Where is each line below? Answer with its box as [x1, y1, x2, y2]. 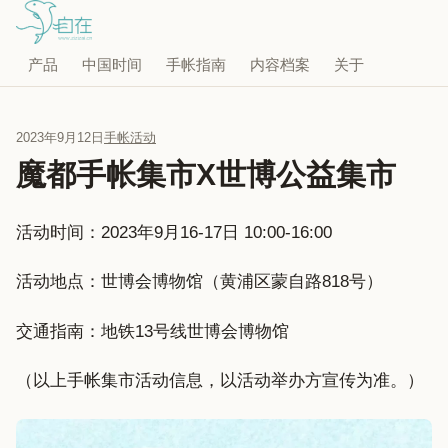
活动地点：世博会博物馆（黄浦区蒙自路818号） [16, 272, 383, 292]
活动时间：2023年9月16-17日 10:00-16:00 [16, 223, 332, 242]
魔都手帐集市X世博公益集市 [16, 158, 396, 191]
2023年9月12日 [16, 130, 104, 145]
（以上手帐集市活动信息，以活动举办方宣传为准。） [16, 371, 424, 391]
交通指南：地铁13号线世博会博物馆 [16, 321, 289, 341]
